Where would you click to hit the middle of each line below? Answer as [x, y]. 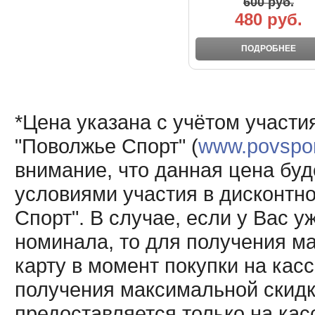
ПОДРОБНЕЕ [269, 49]
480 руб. [269, 19]
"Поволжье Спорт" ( [106, 146]
